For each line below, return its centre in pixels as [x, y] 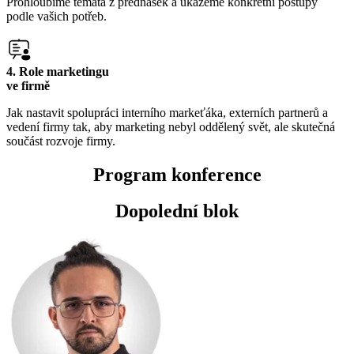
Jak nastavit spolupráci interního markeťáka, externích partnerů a [167, 112]
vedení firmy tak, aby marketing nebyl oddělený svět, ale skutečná [171, 126]
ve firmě [28, 85]
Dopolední [159, 211]
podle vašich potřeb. [56, 16]
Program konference [177, 174]
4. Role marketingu [58, 71]
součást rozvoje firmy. [61, 141]
